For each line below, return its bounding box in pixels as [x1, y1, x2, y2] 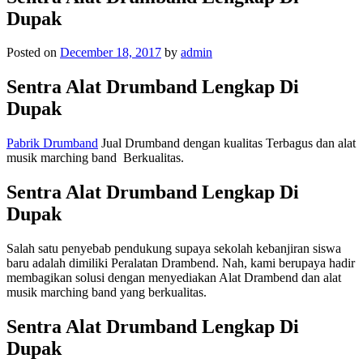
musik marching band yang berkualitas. [6, 285, 207, 300]
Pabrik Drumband [6, 136, 98, 151]
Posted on [6, 45, 60, 60]
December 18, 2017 [60, 45, 161, 60]
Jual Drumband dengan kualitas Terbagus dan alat [98, 136, 356, 151]
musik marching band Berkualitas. [6, 151, 184, 165]
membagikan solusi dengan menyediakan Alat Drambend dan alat [6, 271, 341, 285]
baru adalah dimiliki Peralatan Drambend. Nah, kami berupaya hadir [6, 256, 355, 271]
